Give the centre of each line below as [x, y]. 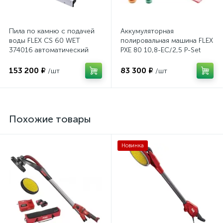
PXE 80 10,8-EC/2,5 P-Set [161, 50]
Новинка [133, 146]
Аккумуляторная [147, 31]
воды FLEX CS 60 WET [45, 41]
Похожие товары [50, 119]
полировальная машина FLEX [167, 41]
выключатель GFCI [39, 60]
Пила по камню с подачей [52, 31]
